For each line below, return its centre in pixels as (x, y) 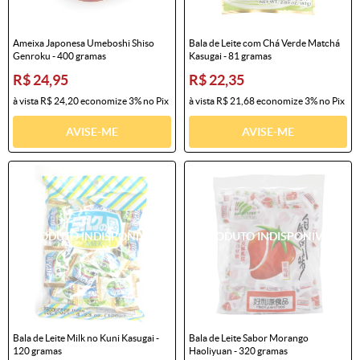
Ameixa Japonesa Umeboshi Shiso (84, 43)
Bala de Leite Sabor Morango (249, 337)
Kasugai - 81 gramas (230, 55)
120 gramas (37, 350)
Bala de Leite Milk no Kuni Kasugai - (86, 337)
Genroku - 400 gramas (59, 55)
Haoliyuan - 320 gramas (238, 350)
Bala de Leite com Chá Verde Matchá (264, 43)
